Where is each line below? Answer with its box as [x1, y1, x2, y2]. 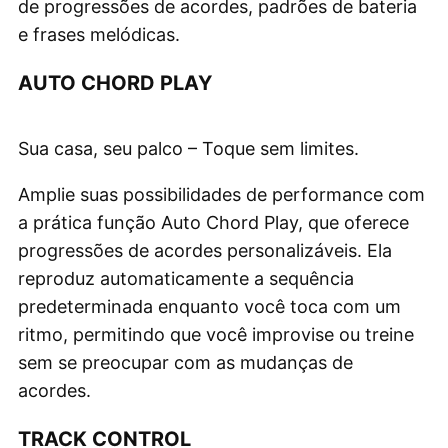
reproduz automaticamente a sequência [18, 267, 354, 289]
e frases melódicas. [18, 23, 180, 45]
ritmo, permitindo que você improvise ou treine [18, 323, 414, 345]
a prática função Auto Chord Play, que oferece [18, 211, 409, 233]
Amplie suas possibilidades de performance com [18, 183, 425, 205]
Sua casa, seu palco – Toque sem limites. [18, 137, 359, 159]
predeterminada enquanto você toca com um [18, 295, 401, 317]
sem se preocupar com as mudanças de [18, 351, 353, 373]
